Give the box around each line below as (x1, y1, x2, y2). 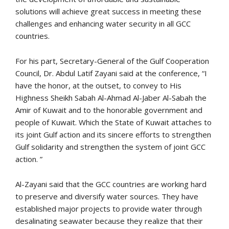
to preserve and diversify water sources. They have (15, 191, 198, 201)
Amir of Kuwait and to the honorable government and (15, 104, 202, 115)
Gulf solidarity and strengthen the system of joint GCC (15, 141, 205, 152)
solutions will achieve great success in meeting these (15, 6, 201, 16)
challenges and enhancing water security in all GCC (15, 18, 191, 29)
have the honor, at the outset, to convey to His (15, 80, 181, 90)
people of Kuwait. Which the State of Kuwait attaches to (15, 117, 212, 127)
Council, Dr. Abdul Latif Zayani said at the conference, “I (15, 67, 207, 78)
